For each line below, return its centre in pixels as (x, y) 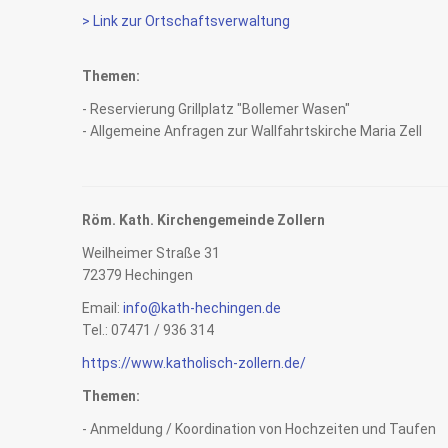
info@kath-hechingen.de (202, 308)
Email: (102, 308)
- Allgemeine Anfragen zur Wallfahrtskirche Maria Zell (252, 131)
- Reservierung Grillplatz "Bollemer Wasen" (216, 109)
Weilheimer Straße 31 (151, 253)
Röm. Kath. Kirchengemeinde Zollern (203, 220)
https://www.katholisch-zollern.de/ (194, 363)
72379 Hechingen (137, 275)
